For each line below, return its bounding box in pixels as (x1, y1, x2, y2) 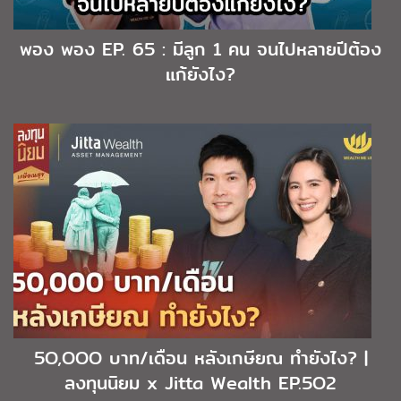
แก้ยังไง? (166, 61, 235, 89)
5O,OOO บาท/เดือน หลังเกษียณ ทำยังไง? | (33, 345, 368, 372)
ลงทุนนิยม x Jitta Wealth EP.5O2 (64, 370, 337, 397)
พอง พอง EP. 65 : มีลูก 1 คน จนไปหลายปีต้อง (20, 36, 381, 64)
